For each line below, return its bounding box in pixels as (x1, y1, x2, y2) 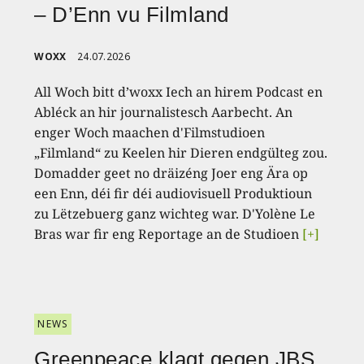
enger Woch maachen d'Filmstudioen (34, 123, 266, 142)
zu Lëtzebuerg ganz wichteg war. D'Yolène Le (34, 205, 316, 223)
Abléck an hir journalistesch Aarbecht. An (34, 103, 293, 122)
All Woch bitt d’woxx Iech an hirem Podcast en (34, 83, 323, 102)
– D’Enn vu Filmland (34, 2, 229, 28)
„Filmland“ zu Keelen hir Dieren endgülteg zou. (34, 144, 328, 162)
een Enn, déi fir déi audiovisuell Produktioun (34, 184, 313, 203)
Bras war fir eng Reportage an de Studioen (34, 225, 303, 244)
